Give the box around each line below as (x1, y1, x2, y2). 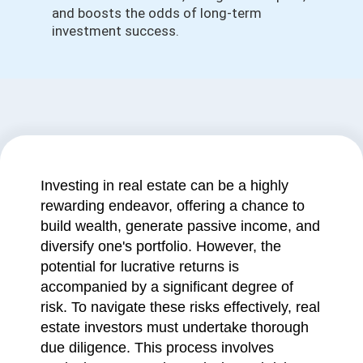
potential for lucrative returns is (41, 258, 239, 275)
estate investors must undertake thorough (41, 318, 309, 335)
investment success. (52, 22, 179, 39)
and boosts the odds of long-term (52, 4, 262, 21)
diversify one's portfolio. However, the (41, 237, 281, 254)
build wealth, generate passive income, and (41, 217, 320, 234)
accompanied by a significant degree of (41, 278, 293, 295)
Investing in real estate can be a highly (41, 177, 288, 194)
